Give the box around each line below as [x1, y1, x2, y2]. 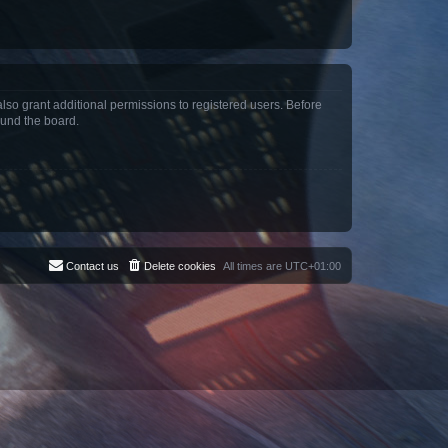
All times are [223, 259, 285, 272]
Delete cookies [144, 259, 216, 272]
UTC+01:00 [285, 259, 341, 272]
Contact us [66, 259, 119, 272]
